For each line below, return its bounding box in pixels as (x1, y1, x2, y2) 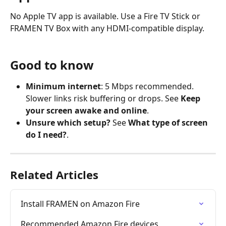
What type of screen (128, 117, 210, 129)
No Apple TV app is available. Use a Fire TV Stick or (10, 11, 202, 22)
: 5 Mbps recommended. (101, 81, 196, 92)
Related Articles (10, 167, 98, 183)
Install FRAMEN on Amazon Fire (21, 198, 140, 210)
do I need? (26, 129, 67, 141)
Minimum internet (26, 81, 101, 92)
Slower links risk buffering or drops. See (26, 93, 181, 104)
